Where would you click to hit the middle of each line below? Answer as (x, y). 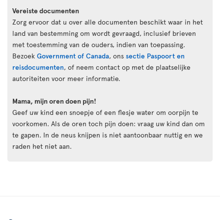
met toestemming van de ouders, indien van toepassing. (99, 44)
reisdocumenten (38, 67)
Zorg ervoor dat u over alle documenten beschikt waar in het (108, 22)
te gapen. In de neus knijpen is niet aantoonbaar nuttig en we (108, 135)
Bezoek (25, 55)
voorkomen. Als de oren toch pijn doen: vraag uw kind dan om (109, 123)
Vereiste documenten (46, 10)
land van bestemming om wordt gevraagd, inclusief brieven (104, 33)
